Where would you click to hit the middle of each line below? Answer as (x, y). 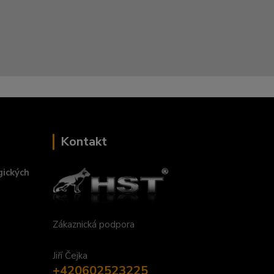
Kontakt (84, 141)
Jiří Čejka (70, 255)
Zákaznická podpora (94, 224)
